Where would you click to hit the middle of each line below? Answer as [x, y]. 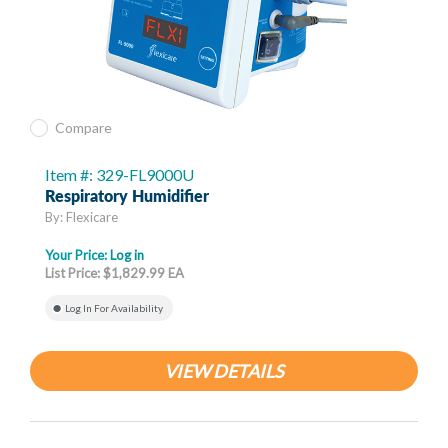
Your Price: [77, 255]
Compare [83, 128]
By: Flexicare [81, 217]
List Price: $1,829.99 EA [114, 273]
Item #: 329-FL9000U [119, 175]
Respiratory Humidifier [127, 197]
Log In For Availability [114, 308]
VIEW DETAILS [224, 371]
